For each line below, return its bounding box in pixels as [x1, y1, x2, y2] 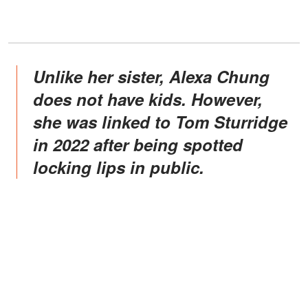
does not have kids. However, [33, 87, 263, 111]
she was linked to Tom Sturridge [33, 109, 287, 133]
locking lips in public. [33, 155, 204, 179]
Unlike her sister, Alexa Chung [33, 64, 45, 88]
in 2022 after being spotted [33, 132, 243, 156]
